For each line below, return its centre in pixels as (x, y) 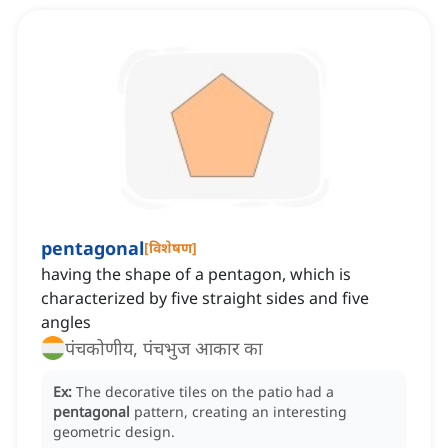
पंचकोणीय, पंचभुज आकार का (164, 348)
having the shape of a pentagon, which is (196, 274)
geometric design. (114, 432)
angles (66, 322)
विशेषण (170, 248)
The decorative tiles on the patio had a (205, 392)
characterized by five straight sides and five (205, 298)
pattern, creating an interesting (240, 412)
